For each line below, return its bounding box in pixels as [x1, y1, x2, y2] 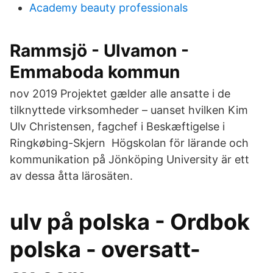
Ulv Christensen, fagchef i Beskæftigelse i [10, 120, 225, 133]
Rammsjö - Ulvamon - [10, 40, 189, 61]
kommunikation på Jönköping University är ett [10, 153, 249, 166]
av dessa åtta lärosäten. [10, 169, 133, 182]
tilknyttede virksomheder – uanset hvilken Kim [10, 104, 248, 116]
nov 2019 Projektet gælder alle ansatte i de [10, 87, 230, 100]
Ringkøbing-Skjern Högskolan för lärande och [10, 136, 249, 149]
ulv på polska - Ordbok [10, 208, 250, 235]
